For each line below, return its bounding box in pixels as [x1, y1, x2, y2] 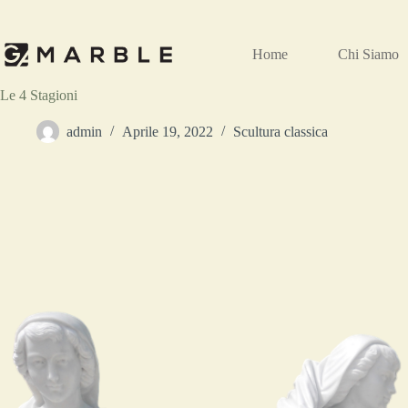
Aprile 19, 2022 [122, 124, 213, 140]
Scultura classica [233, 124, 328, 140]
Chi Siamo [338, 46, 400, 62]
